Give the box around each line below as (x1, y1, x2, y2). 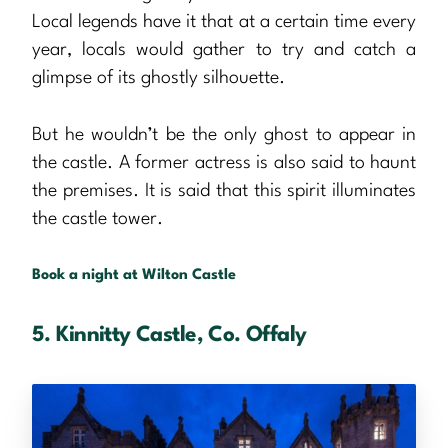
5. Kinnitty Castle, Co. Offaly (32, 324, 307, 346)
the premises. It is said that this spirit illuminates (32, 181, 416, 200)
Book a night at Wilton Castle (32, 267, 236, 283)
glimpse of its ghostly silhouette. (32, 68, 285, 87)
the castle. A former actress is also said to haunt (32, 153, 416, 172)
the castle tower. (32, 209, 163, 228)
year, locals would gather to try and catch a (32, 40, 416, 59)
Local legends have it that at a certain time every (32, 12, 416, 31)
